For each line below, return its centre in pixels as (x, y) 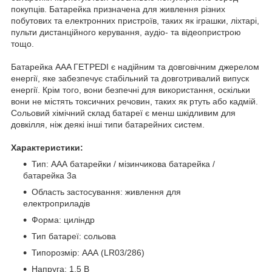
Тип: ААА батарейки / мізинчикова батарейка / (123, 164)
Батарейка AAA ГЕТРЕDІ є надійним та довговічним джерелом (135, 66)
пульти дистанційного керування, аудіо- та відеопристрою (126, 32)
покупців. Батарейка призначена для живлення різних (118, 9)
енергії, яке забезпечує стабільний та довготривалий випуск (130, 78)
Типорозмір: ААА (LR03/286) (88, 252)
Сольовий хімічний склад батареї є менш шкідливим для (123, 113)
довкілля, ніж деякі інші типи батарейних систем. (108, 124)
